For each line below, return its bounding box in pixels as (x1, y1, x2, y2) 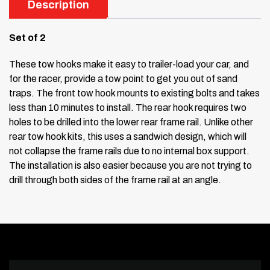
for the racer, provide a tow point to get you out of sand (9, 73, 237, 84)
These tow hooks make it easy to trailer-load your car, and (9, 58, 249, 69)
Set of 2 (9, 32, 46, 43)
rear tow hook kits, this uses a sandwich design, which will (9, 131, 246, 142)
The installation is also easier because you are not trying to (9, 160, 252, 171)
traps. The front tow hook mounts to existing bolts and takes (9, 87, 260, 98)
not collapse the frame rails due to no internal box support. (9, 145, 250, 156)
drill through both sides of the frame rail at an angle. (9, 174, 221, 185)
